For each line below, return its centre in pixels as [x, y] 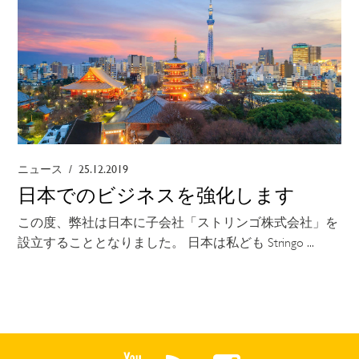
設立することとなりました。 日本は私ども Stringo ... [166, 243]
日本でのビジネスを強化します [157, 196]
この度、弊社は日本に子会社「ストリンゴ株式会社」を [178, 223]
